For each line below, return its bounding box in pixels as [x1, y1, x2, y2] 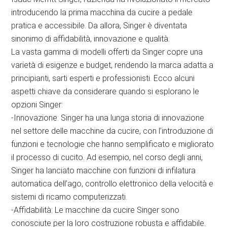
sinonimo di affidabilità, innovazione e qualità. [11, 34, 170, 44]
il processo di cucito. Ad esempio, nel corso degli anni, [11, 153, 203, 163]
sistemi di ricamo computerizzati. [11, 192, 128, 202]
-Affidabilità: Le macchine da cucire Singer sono [11, 205, 180, 215]
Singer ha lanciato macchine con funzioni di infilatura [11, 166, 196, 176]
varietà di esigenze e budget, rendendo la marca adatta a [11, 60, 214, 70]
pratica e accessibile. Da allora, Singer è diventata [11, 21, 187, 31]
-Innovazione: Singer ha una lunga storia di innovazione [11, 113, 205, 123]
